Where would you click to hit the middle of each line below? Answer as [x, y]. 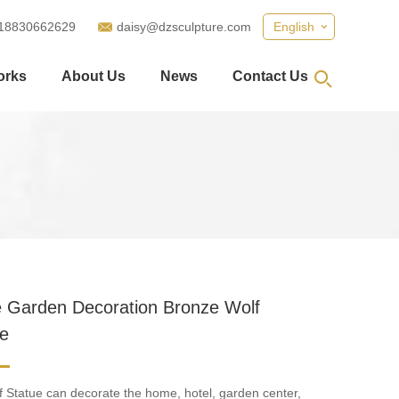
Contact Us [270, 77]
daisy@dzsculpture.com [184, 27]
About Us [94, 77]
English [294, 27]
